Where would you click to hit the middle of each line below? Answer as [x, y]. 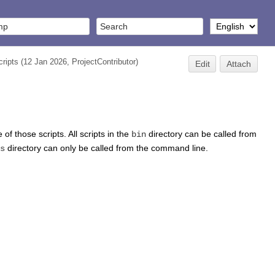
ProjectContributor [103, 62]
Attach [239, 64]
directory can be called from [201, 134]
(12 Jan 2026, [46, 62]
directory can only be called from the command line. [107, 148]
